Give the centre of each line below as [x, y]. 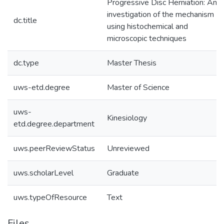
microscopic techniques [147, 38]
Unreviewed [128, 148]
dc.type [26, 63]
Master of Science [138, 87]
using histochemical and [147, 26]
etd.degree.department [54, 124]
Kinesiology [127, 118]
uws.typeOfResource [50, 197]
